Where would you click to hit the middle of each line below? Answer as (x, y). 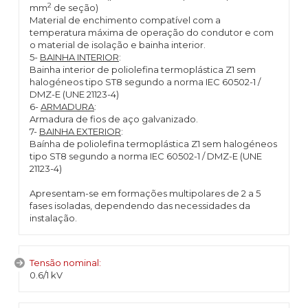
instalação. (53, 218)
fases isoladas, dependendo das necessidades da (140, 206)
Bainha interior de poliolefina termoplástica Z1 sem (143, 69)
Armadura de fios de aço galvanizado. (114, 119)
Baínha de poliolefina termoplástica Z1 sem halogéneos (153, 144)
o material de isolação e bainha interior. (118, 45)
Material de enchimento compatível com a (125, 20)
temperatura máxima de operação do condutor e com (152, 32)
